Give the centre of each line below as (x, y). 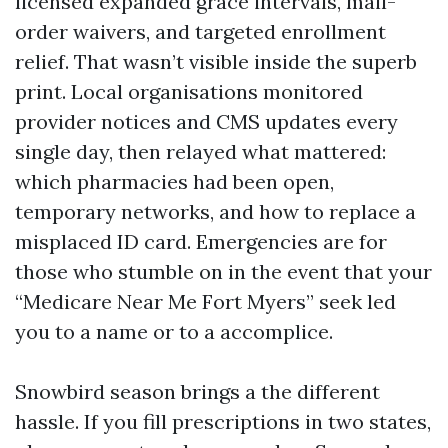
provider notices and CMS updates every (206, 121)
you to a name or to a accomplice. (174, 331)
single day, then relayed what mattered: (200, 151)
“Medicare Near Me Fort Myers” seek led (205, 301)
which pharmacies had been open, (174, 181)
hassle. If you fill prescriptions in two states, (223, 421)
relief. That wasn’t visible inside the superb (216, 61)
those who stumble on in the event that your (223, 271)
